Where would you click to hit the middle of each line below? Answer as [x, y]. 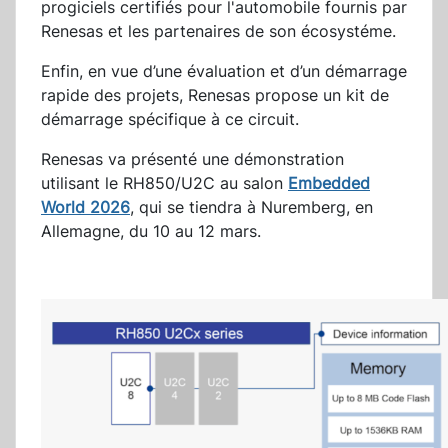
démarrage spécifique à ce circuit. [170, 119]
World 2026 [85, 207]
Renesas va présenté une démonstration [192, 159]
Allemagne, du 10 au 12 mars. [151, 231]
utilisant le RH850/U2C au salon [164, 183]
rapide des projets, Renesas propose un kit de [215, 95]
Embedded [329, 183]
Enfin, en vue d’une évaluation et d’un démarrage [224, 71]
